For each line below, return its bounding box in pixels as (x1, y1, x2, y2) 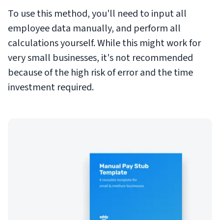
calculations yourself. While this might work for (8, 36, 201, 51)
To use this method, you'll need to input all (8, 7, 187, 21)
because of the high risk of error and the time (8, 66, 193, 80)
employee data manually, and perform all (8, 22, 181, 36)
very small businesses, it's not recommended (8, 51, 193, 65)
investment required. (8, 81, 94, 95)
